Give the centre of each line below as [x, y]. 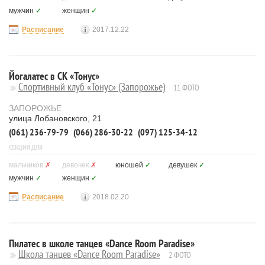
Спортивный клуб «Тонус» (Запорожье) [92, 87]
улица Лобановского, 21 [55, 118]
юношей [129, 165]
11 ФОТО [186, 88]
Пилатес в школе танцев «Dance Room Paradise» [102, 243]
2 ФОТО [180, 255]
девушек [183, 165]
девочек [75, 165]
